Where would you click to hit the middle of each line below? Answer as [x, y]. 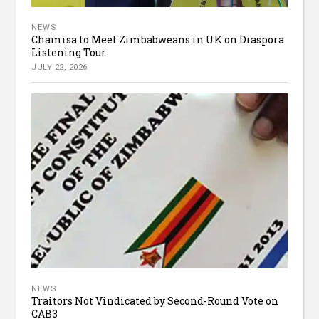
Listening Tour [69, 53]
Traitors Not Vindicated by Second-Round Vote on [155, 300]
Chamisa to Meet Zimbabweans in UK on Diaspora [158, 40]
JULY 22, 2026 [59, 68]
